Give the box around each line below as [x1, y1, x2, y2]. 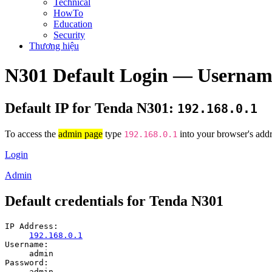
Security [53, 30, 85, 40]
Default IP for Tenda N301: [5, 100, 177, 116]
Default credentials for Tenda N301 [5, 192, 223, 209]
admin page [58, 128, 103, 139]
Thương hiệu [29, 41, 79, 51]
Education [53, 19, 92, 29]
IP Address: [5, 221, 58, 231]
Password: [5, 257, 49, 267]
